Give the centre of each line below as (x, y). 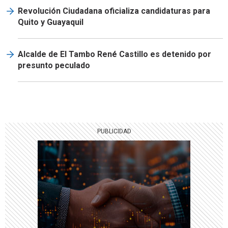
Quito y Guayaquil (51, 22)
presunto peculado (54, 65)
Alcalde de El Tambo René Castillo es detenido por (115, 54)
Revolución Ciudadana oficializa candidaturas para (114, 11)
